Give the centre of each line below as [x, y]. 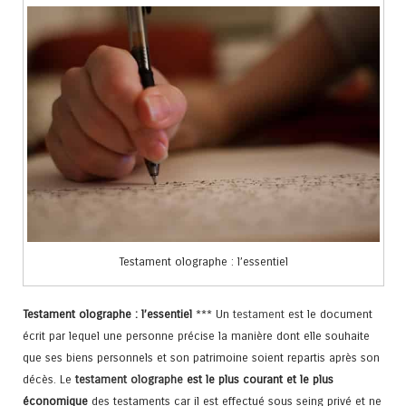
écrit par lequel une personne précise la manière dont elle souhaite [196, 336]
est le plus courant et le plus [258, 380]
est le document [329, 314]
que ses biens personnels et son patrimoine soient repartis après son [201, 358]
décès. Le [47, 380]
